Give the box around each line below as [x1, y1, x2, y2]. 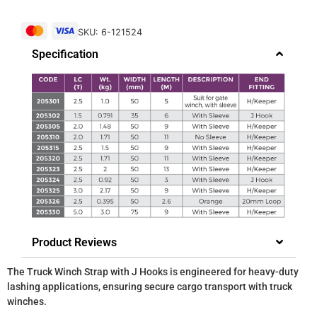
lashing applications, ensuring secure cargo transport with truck [7, 280, 292, 292]
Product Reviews [32, 235, 117, 249]
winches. [7, 295, 47, 307]
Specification [32, 47, 98, 61]
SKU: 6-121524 [78, 26, 142, 38]
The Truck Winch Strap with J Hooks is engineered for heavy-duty [7, 265, 299, 277]
